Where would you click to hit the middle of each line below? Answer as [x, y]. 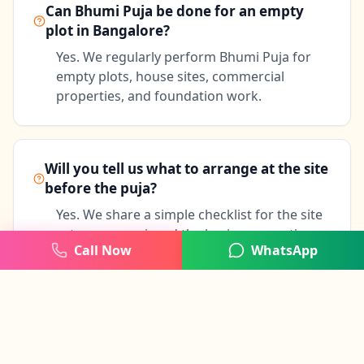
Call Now [102, 250]
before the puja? [101, 188]
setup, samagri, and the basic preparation [185, 234]
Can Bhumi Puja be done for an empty [174, 11]
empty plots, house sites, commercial [170, 77]
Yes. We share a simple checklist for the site [189, 215]
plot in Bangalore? [107, 31]
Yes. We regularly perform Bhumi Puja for [184, 57]
